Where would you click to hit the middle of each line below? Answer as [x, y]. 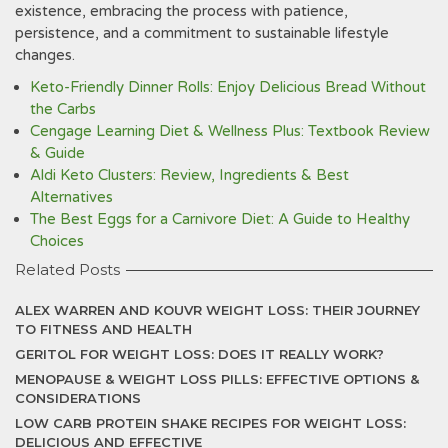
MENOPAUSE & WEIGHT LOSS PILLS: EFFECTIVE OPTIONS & [217, 379]
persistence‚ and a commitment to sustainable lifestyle [202, 33]
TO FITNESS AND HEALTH [103, 329]
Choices [57, 241]
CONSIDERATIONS [78, 398]
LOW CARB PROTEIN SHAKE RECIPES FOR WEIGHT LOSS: [210, 423]
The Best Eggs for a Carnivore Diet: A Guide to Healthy [220, 219]
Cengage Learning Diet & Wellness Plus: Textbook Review [230, 131]
